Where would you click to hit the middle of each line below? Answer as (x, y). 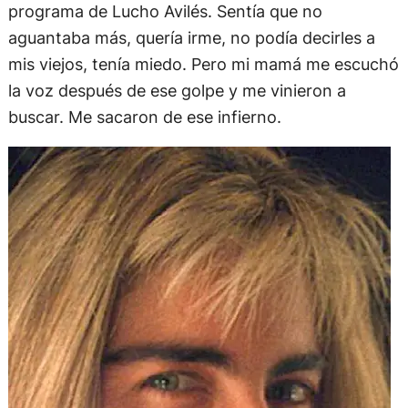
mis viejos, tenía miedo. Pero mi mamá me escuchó (203, 63)
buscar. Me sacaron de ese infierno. (144, 116)
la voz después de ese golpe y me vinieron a (177, 90)
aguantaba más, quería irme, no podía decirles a (191, 37)
